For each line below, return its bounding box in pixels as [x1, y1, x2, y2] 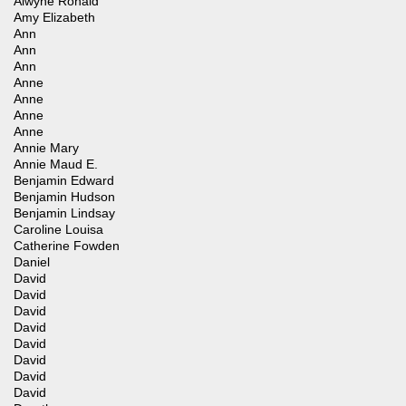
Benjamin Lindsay [14, 206, 115, 221]
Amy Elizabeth [14, 10, 95, 25]
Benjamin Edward [14, 173, 114, 188]
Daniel [14, 255, 50, 270]
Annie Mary [14, 140, 79, 156]
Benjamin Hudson [14, 189, 115, 205]
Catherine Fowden [14, 238, 120, 254]
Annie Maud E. [14, 157, 98, 172]
